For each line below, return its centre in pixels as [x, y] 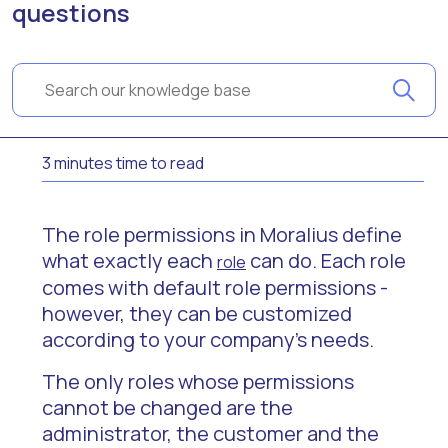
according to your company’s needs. [208, 339]
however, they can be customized [197, 313]
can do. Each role [326, 260]
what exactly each [129, 260]
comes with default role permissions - [215, 287]
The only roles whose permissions [198, 381]
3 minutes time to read [123, 163]
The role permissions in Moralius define [222, 234]
